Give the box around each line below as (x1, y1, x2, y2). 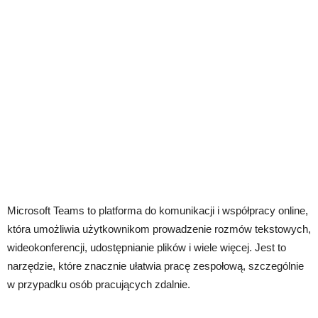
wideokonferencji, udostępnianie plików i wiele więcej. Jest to (7, 241, 286, 253)
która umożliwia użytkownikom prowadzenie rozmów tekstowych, (7, 223, 311, 235)
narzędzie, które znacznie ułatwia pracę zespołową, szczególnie (7, 260, 304, 272)
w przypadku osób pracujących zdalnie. (7, 278, 190, 290)
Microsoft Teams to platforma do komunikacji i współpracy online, (7, 204, 308, 216)
